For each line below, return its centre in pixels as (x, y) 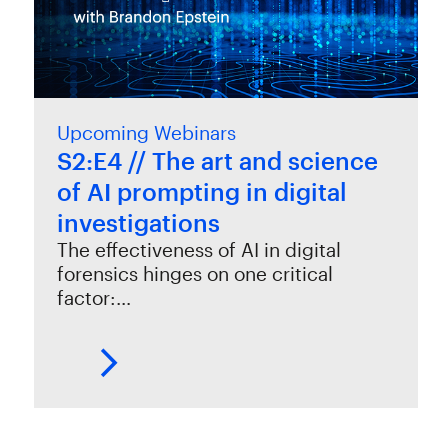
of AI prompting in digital (202, 191)
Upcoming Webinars (147, 132)
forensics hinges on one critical (195, 273)
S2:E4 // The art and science (218, 160)
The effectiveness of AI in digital (199, 249)
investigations (139, 222)
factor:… (94, 297)
